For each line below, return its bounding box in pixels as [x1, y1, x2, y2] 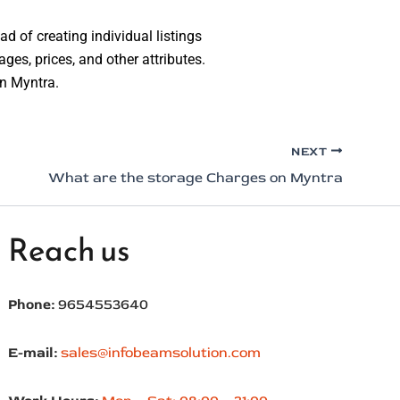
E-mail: [8, 343, 62, 362]
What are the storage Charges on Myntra [48, 168, 343, 187]
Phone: [8, 295, 59, 313]
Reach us [8, 225, 130, 273]
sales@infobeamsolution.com [61, 343, 262, 362]
